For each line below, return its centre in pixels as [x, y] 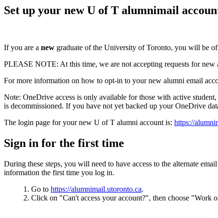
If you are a [22, 47]
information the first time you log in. [59, 172]
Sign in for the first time [64, 143]
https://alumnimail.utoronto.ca [96, 189]
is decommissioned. [34, 106]
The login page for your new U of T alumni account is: [89, 122]
